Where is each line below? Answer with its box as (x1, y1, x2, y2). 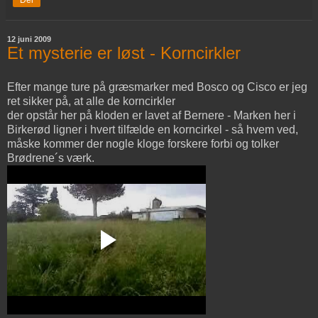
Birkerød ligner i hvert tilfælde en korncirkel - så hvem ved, (7, 123, 298, 136)
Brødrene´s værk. (7, 151, 97, 164)
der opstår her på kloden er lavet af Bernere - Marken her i (7, 109, 296, 121)
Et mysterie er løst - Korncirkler (7, 43, 241, 62)
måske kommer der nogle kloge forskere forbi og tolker (7, 137, 279, 150)
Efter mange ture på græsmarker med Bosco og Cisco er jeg (7, 80, 307, 93)
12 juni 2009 (7, 34, 51, 43)
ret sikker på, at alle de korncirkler (7, 94, 175, 107)
